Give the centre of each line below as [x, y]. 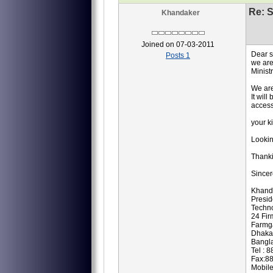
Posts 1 [178, 55]
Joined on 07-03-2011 [178, 44]
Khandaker [181, 13]
